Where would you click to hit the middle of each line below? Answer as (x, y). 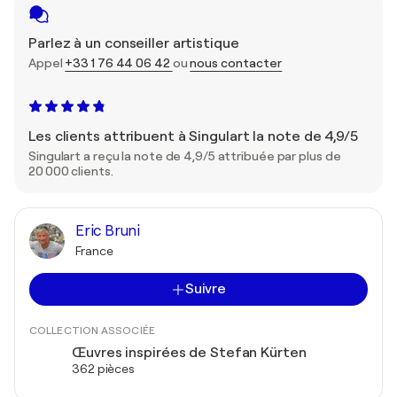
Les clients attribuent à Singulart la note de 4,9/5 (193, 136)
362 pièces (103, 369)
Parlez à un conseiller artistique (134, 43)
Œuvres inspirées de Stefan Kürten (189, 353)
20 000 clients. (71, 171)
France (94, 251)
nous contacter (236, 63)
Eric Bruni (108, 231)
